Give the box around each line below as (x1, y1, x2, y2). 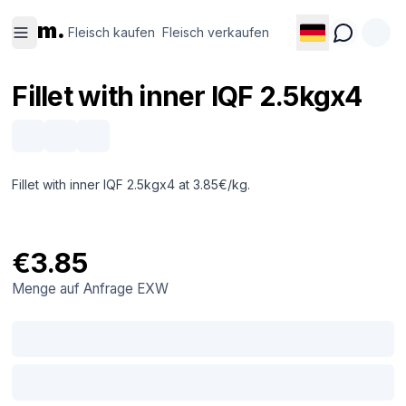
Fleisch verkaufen (162, 24, 270, 40)
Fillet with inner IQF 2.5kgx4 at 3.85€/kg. (12, 177, 251, 192)
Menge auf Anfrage (12, 280, 138, 297)
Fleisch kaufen (68, 24, 156, 40)
